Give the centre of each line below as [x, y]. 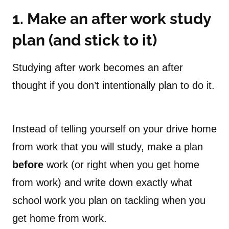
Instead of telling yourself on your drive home [114, 129]
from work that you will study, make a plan [108, 147]
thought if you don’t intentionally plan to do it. [113, 86]
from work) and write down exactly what [102, 183]
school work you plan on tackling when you [109, 201]
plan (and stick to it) [85, 40]
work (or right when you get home [121, 165]
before [28, 165]
